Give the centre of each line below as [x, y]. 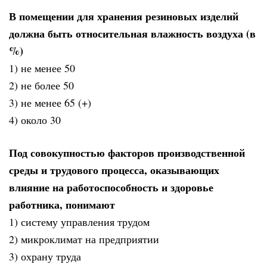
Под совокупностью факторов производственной [127, 152]
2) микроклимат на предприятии [84, 239]
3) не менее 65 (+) [50, 103]
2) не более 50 [41, 86]
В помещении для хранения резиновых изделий [124, 16]
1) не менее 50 [42, 68]
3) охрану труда [45, 256]
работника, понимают [62, 204]
